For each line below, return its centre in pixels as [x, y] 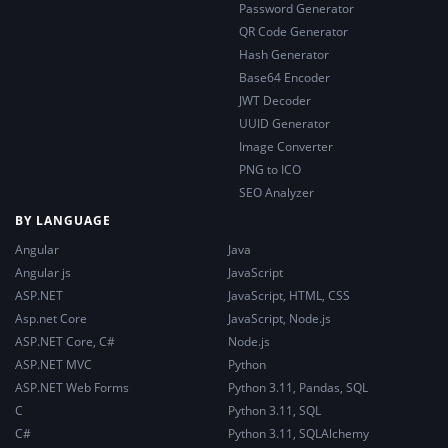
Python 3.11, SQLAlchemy [298, 433]
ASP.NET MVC [53, 364]
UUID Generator [284, 123]
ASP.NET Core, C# [65, 341]
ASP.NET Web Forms [72, 387]
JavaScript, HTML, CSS [289, 295]
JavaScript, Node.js [279, 318]
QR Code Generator [293, 31]
